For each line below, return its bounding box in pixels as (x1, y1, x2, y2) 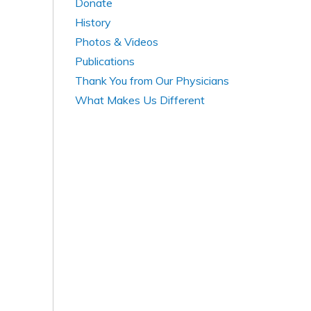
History (75, 15, 111, 30)
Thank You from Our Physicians (75, 74, 229, 88)
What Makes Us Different (75, 93, 205, 108)
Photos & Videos (75, 35, 158, 49)
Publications (75, 54, 135, 69)
